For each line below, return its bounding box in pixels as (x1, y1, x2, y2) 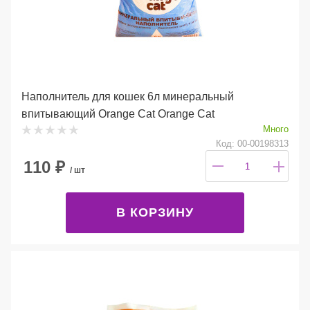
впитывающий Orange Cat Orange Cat (21, 107, 215, 120)
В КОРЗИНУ (116, 205, 194, 219)
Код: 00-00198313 (216, 138, 289, 149)
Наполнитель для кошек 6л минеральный (21, 90, 234, 102)
